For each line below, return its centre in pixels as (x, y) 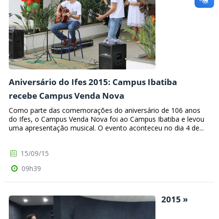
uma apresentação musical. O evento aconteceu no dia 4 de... (106, 128)
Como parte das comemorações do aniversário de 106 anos (105, 110)
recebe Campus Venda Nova (66, 96)
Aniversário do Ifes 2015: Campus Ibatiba (93, 82)
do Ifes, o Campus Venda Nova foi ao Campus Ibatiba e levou (107, 119)
